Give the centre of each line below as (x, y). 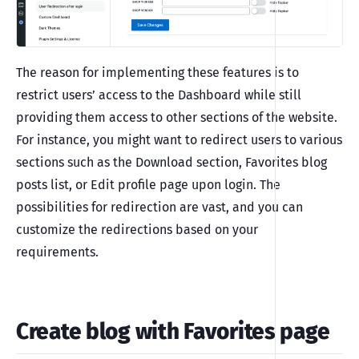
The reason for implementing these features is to (157, 72)
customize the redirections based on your (137, 229)
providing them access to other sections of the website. (177, 117)
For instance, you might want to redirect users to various (179, 139)
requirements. (57, 252)
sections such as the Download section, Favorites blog (171, 162)
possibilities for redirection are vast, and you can (159, 207)
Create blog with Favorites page (173, 331)
